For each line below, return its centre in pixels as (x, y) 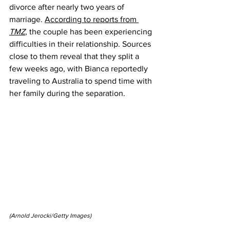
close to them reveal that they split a (75, 56)
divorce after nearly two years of (68, 7)
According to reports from (92, 19)
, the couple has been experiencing (90, 32)
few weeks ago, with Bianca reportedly (80, 69)
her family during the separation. (67, 93)
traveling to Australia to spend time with (82, 81)
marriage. (27, 19)
